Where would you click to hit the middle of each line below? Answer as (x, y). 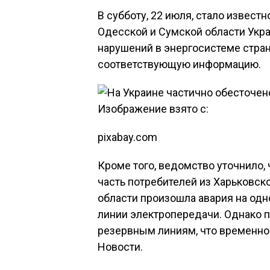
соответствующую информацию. (179, 64)
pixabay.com (127, 137)
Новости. (120, 247)
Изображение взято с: (153, 109)
